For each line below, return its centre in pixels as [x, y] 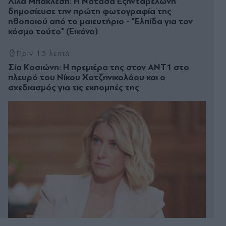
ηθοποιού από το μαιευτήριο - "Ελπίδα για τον [100, 21]
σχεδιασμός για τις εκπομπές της [74, 87]
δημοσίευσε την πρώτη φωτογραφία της [90, 11]
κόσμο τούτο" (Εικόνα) [53, 31]
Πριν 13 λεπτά [43, 53]
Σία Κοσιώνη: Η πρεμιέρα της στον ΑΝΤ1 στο [99, 67]
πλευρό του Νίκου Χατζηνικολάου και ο [87, 77]
